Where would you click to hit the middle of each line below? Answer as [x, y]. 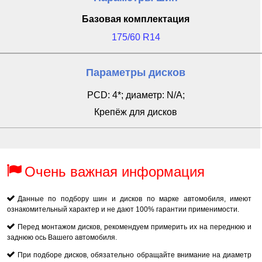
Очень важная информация [115, 172]
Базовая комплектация [136, 19]
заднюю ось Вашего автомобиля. [62, 237]
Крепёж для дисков [136, 112]
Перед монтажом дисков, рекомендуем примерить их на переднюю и [135, 227]
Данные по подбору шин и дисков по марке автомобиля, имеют [135, 199]
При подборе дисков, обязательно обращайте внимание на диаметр [135, 255]
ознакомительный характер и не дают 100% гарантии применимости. [123, 209]
